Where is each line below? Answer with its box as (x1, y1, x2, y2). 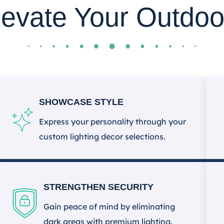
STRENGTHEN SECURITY (43, 182, 154, 192)
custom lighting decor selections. (39, 131, 166, 141)
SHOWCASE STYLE (39, 97, 124, 107)
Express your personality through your (39, 116, 186, 126)
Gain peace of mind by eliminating (43, 201, 175, 211)
